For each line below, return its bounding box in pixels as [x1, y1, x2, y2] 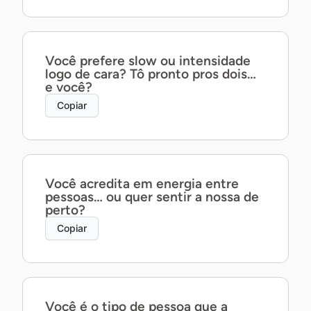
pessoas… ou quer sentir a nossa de [45, 189, 259, 205]
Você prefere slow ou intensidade [45, 53, 251, 69]
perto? [45, 202, 85, 218]
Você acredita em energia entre [45, 176, 239, 192]
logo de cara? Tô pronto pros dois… [45, 66, 256, 82]
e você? [45, 79, 92, 95]
